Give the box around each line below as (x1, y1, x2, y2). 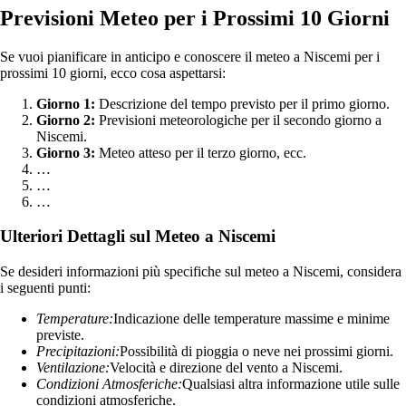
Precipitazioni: (36, 343, 120, 359)
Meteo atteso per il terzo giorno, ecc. (95, 144, 306, 160)
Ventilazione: (36, 359, 110, 375)
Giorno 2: (36, 111, 95, 128)
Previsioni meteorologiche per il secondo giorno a (95, 111, 382, 128)
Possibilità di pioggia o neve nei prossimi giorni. (120, 343, 393, 359)
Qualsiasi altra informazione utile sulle (182, 375, 400, 391)
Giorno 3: (36, 144, 95, 160)
